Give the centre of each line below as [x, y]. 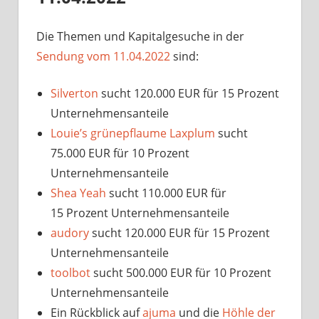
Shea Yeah [78, 193]
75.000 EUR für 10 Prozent [120, 153]
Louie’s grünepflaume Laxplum [133, 133]
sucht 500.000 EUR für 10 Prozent [181, 272]
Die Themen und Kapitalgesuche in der [140, 36]
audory [70, 232]
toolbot [70, 272]
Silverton [74, 93]
